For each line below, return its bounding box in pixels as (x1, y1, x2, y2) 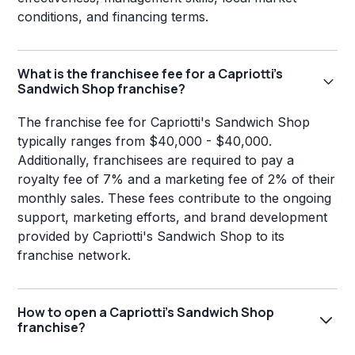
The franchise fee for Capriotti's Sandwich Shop (17, 114, 311, 131)
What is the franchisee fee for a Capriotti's (17, 65, 284, 83)
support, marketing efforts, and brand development (17, 209, 328, 226)
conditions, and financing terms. (17, 9, 209, 25)
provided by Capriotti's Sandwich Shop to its (17, 228, 285, 245)
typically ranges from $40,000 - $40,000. (17, 133, 273, 150)
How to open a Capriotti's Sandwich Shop (17, 303, 275, 322)
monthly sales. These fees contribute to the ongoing (17, 190, 332, 207)
